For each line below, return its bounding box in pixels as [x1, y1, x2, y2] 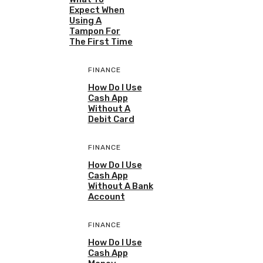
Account [87, 191, 125, 203]
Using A [69, 15, 102, 26]
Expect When [69, 5, 124, 16]
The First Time [69, 36, 133, 48]
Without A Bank [87, 181, 153, 192]
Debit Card [87, 114, 134, 125]
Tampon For [69, 26, 120, 37]
